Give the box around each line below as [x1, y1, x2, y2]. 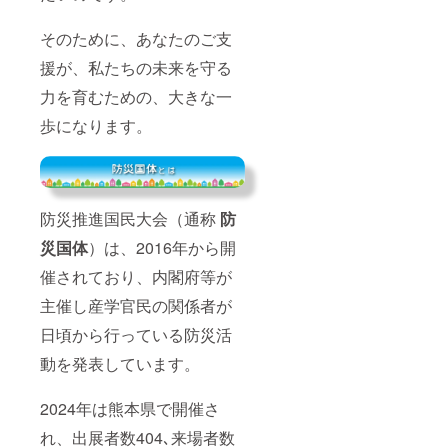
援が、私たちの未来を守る [40, 55, 232, 79]
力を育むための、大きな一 [40, 84, 232, 108]
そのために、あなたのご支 [40, 26, 232, 50]
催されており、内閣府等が [40, 264, 232, 288]
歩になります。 [40, 113, 152, 137]
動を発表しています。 [40, 351, 200, 375]
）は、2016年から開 [88, 235, 236, 259]
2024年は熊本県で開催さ [40, 396, 220, 420]
